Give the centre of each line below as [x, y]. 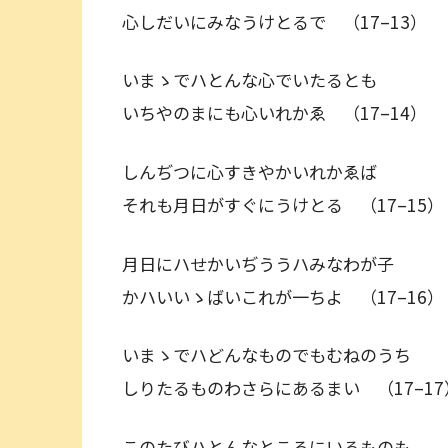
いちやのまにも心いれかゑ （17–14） [274, 113]
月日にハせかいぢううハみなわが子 [266, 263]
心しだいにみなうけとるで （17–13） [274, 21]
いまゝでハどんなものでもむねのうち [275, 355]
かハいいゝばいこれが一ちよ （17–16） [283, 296]
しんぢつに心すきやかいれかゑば [258, 171]
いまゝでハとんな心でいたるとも [258, 80]
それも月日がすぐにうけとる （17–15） [283, 204]
